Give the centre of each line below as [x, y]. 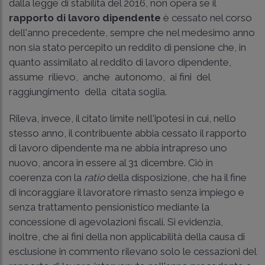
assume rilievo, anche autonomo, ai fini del [111, 77]
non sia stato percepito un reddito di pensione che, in [127, 47]
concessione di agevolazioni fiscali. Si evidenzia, [116, 222]
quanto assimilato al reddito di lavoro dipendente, [121, 62]
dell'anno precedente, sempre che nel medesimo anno [132, 32]
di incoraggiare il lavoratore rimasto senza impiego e [127, 192]
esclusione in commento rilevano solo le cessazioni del [132, 251]
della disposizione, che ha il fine [177, 177]
